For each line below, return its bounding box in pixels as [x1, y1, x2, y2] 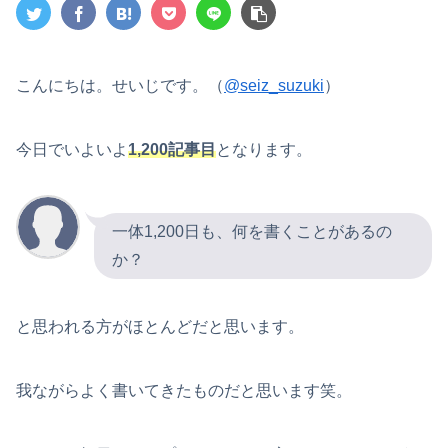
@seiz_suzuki [224, 76, 324, 94]
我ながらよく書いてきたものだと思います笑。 [16, 381, 352, 399]
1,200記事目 [128, 140, 216, 158]
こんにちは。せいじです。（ [16, 76, 224, 94]
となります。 [216, 140, 312, 158]
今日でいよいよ [16, 140, 128, 158]
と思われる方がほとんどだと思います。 [16, 317, 304, 335]
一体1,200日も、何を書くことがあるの [112, 222, 392, 240]
